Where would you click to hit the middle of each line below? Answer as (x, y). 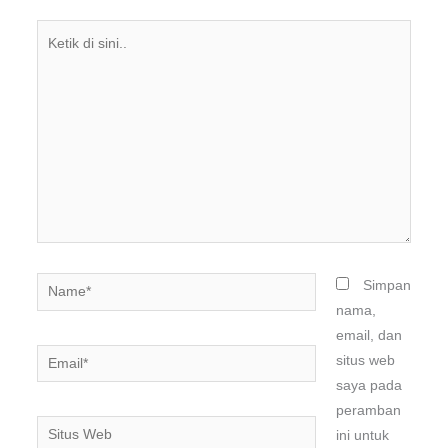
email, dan (369, 336)
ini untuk (363, 436)
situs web (366, 361)
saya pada (369, 386)
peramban (369, 411)
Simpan (387, 286)
